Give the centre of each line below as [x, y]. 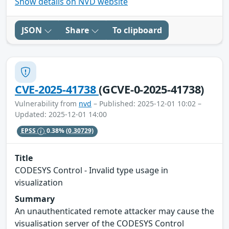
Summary [35, 199]
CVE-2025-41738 [57, 89]
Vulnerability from [47, 103]
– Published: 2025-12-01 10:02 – [146, 103]
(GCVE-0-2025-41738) [152, 89]
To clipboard [137, 30]
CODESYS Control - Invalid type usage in [91, 170]
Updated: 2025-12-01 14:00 [61, 114]
